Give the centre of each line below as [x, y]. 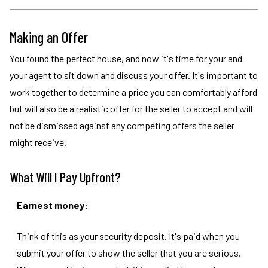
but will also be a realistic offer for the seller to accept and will [131, 109]
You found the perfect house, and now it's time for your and [126, 58]
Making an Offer [49, 37]
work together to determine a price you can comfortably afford [133, 92]
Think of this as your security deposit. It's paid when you [128, 236]
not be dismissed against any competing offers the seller [122, 125]
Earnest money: [52, 205]
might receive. [38, 142]
